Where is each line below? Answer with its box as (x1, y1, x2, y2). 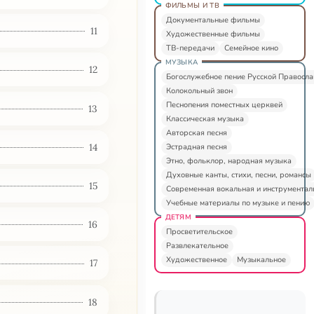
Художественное (165, 254, 227, 265)
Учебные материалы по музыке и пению (165, 197, 310, 208)
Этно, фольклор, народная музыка (165, 155, 292, 166)
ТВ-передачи (165, 42, 214, 53)
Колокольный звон (165, 85, 233, 96)
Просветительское (165, 226, 233, 237)
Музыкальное (236, 254, 286, 265)
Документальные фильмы (165, 14, 260, 25)
